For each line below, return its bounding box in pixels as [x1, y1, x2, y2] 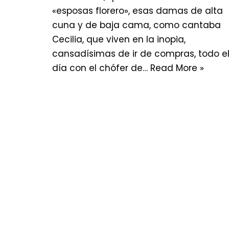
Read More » [150, 62, 204, 74]
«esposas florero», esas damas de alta [52, 5, 223, 17]
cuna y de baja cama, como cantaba [52, 19, 221, 31]
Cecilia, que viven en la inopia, [52, 33, 186, 45]
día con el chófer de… [52, 62, 150, 74]
